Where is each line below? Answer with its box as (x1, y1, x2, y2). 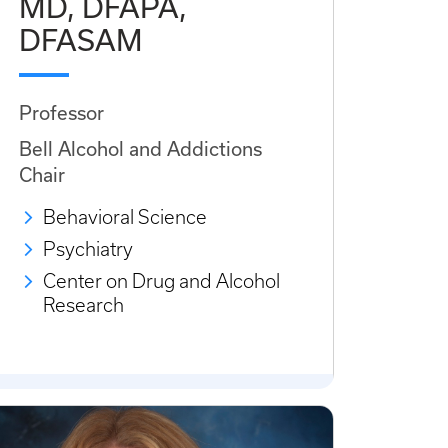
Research (43, 295, 124, 317)
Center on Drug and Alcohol (43, 271, 280, 293)
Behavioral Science (43, 207, 207, 229)
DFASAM (19, 23, 143, 57)
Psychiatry (43, 239, 133, 261)
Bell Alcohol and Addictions (19, 138, 262, 160)
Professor (19, 102, 104, 124)
